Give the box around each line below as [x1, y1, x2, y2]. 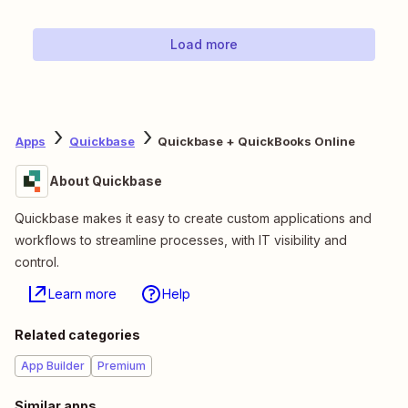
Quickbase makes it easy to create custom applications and [15, 210, 372, 227]
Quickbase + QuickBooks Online [158, 133, 355, 148]
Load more [170, 36, 238, 53]
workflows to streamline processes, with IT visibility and [15, 232, 347, 249]
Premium [97, 359, 146, 373]
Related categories [15, 327, 140, 343]
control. [15, 254, 59, 270]
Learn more [48, 286, 117, 302]
